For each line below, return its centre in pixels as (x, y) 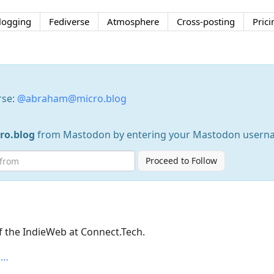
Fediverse (69, 21)
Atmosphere (133, 21)
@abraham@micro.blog (72, 98)
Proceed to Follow (181, 161)
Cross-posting (206, 21)
